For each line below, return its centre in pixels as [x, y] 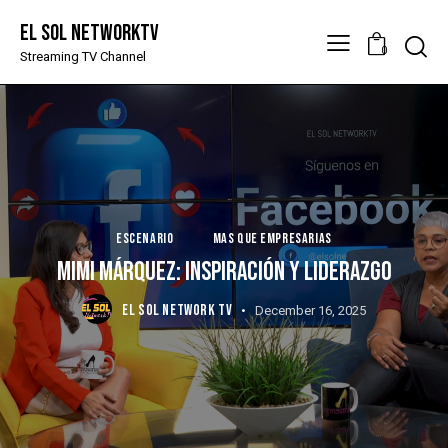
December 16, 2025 [311, 310]
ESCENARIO [145, 238]
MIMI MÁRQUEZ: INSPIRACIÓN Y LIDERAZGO [224, 272]
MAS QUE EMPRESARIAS [272, 238]
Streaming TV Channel [83, 56]
